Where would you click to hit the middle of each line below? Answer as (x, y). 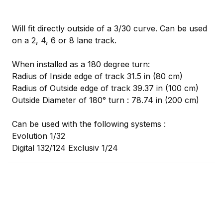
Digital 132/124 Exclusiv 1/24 (65, 148)
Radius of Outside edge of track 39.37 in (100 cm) (105, 88)
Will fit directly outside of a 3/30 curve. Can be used (110, 29)
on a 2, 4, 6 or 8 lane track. (64, 41)
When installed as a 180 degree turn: (81, 64)
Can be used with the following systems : (89, 124)
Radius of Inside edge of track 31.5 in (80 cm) (97, 76)
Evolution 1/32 (39, 136)
